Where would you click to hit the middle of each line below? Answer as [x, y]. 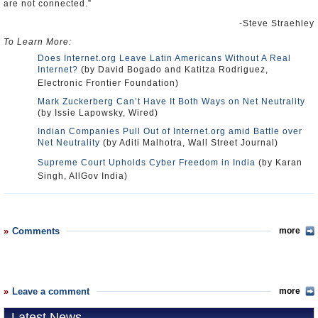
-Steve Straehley [277, 23]
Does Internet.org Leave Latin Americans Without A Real [164, 58]
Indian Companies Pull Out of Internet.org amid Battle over [170, 131]
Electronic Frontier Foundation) [108, 83]
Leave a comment [51, 291]
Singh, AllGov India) [83, 176]
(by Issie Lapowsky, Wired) [98, 113]
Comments [36, 231]
